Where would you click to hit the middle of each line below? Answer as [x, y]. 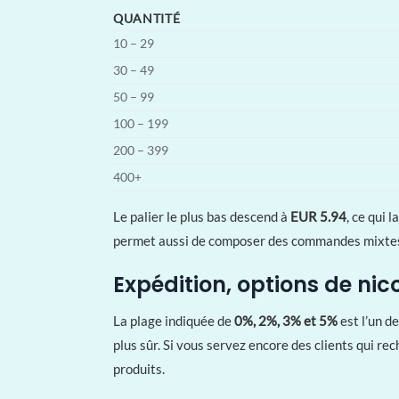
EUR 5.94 [318, 217]
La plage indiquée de [174, 320]
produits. [139, 368]
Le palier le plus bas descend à [202, 217]
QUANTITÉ [147, 19]
